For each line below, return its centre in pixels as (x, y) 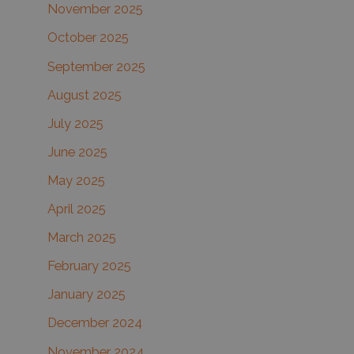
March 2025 (82, 238)
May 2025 (76, 180)
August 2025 (85, 95)
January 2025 (87, 295)
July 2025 (75, 123)
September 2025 (96, 66)
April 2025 (77, 209)
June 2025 (77, 152)
